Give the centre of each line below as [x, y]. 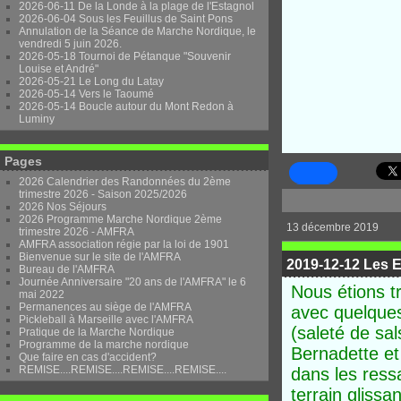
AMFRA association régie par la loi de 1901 [124, 244]
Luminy [37, 119]
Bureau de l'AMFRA [67, 269]
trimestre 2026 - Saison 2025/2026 [103, 194]
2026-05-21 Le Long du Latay [91, 81]
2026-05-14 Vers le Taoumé [86, 94]
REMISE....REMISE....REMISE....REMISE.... [123, 370]
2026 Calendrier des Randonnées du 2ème [125, 182]
